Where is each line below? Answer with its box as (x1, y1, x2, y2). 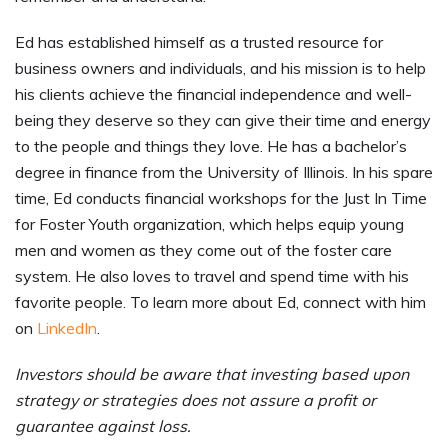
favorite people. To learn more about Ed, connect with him (15, 292, 426, 313)
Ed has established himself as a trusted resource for (15, 32, 383, 53)
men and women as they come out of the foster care (15, 240, 392, 261)
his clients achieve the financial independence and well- (15, 84, 412, 105)
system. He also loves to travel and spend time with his (15, 266, 409, 287)
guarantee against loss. (15, 416, 191, 437)
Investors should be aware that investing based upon (15, 364, 409, 385)
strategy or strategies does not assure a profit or (15, 390, 376, 411)
